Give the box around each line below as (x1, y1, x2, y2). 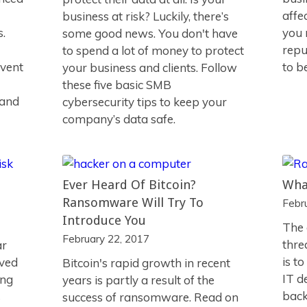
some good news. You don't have (62, 26, 238, 40)
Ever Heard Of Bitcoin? (62, 177, 196, 192)
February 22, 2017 (62, 232, 149, 245)
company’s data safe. (62, 112, 175, 126)
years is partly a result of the (62, 273, 214, 287)
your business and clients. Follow (62, 60, 237, 75)
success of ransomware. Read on (62, 290, 238, 304)
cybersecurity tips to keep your (62, 95, 227, 109)
